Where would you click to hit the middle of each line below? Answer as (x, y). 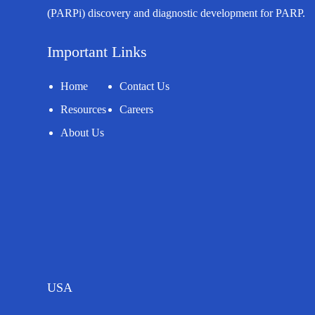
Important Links (97, 52)
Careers (137, 109)
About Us (83, 133)
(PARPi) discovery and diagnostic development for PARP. (176, 13)
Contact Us (145, 86)
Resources (84, 109)
